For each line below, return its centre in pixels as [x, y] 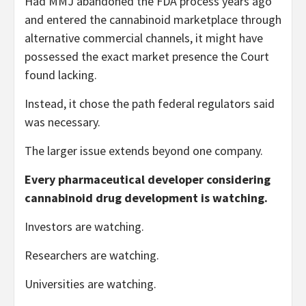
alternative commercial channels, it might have [144, 38]
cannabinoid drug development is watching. [146, 197]
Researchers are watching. [92, 255]
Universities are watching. [91, 283]
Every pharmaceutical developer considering [148, 179]
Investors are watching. [84, 226]
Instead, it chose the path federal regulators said [150, 103]
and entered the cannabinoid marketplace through [153, 19]
